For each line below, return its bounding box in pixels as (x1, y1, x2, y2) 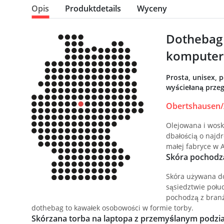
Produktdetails (65, 3, 121, 14)
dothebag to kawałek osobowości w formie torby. (31, 203, 193, 213)
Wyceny (137, 3, 167, 14)
